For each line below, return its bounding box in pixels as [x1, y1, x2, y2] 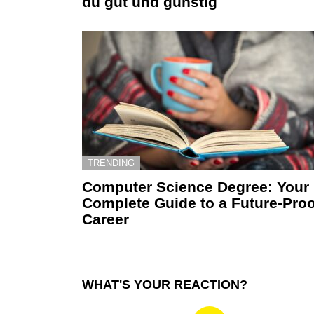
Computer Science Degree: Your [82, 178, 309, 195]
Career [82, 210, 129, 227]
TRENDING [88, 157, 135, 168]
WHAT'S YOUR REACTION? [82, 277, 247, 292]
